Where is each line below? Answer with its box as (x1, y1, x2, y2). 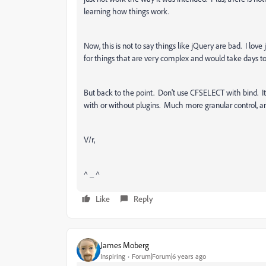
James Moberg (100, 239, 149, 250)
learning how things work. (84, 6, 169, 16)
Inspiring (100, 251, 125, 261)
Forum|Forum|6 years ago (132, 251, 206, 261)
